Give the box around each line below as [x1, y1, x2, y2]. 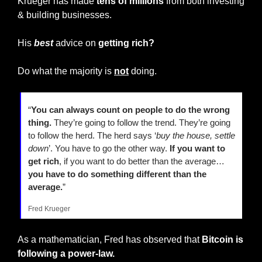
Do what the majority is [18, 66, 114, 77]
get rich [28, 156, 59, 167]
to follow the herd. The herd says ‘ [28, 130, 156, 141]
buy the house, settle [156, 130, 235, 141]
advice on [53, 38, 98, 49]
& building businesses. [18, 10, 112, 20]
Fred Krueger [28, 205, 70, 213]
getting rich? [98, 38, 154, 49]
